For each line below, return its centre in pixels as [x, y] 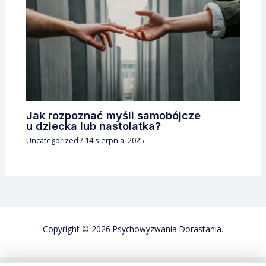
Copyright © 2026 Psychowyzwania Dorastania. [133, 229]
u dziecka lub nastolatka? [94, 126]
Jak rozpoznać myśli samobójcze [114, 115]
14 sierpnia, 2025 [115, 140]
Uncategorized [53, 140]
